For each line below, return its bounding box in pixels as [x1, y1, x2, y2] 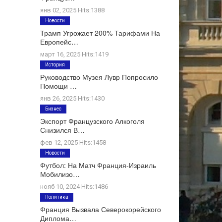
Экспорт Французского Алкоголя [40, 116, 145, 126]
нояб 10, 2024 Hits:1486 [40, 183, 108, 190]
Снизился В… [40, 125, 85, 135]
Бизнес [45, 106, 61, 111]
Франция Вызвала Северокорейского [40, 204, 161, 214]
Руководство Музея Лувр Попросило [40, 72, 158, 82]
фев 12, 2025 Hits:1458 [40, 139, 106, 146]
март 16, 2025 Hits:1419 [40, 51, 109, 58]
